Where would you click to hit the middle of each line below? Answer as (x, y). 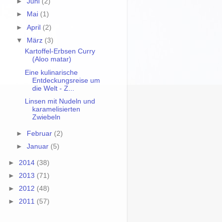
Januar (39, 146)
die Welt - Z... (53, 88)
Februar (41, 133)
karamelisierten (56, 109)
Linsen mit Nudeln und (60, 101)
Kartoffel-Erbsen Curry (60, 52)
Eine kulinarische (51, 72)
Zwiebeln (46, 117)
